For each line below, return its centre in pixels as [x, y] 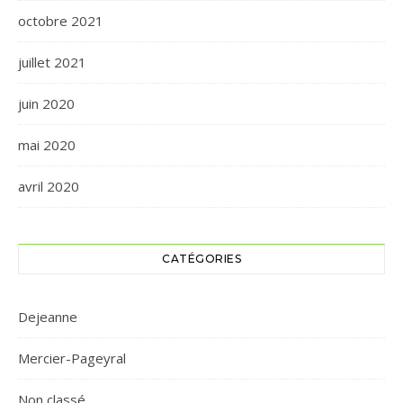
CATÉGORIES [201, 259]
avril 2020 [49, 186]
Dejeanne [48, 317]
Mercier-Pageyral [72, 358]
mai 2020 [47, 145]
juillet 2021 [52, 62]
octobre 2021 [61, 21]
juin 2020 [46, 103]
